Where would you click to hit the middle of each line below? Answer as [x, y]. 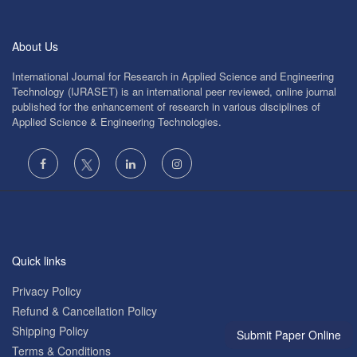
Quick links [39, 261]
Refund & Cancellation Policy [84, 311]
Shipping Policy [50, 331]
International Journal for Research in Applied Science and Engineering [173, 76]
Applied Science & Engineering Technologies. [117, 122]
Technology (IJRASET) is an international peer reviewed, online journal [174, 92]
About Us [35, 47]
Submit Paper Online [289, 335]
